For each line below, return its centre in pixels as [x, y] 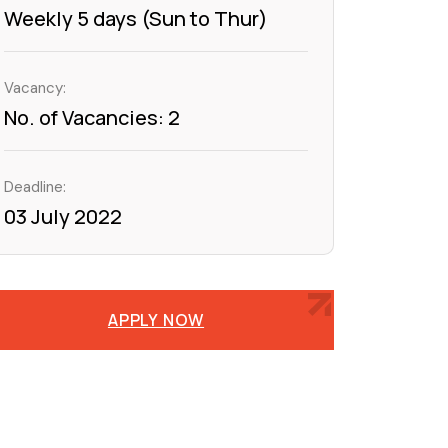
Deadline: [35, 187]
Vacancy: [35, 88]
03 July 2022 [63, 216]
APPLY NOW [156, 320]
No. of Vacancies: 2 [92, 117]
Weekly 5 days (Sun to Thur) [136, 18]
